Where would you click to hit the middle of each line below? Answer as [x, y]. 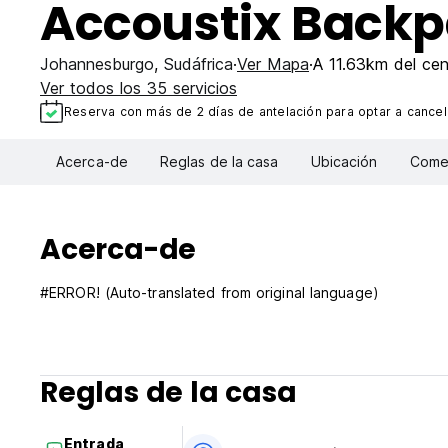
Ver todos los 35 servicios [138, 88]
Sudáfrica [198, 64]
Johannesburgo [97, 64]
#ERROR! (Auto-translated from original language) [209, 293]
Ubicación [344, 162]
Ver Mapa [273, 64]
